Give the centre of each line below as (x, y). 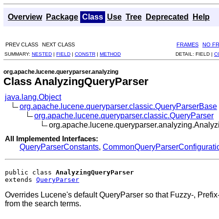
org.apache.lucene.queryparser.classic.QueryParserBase (118, 106)
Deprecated (167, 17)
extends (21, 179)
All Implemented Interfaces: (52, 138)
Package (62, 17)
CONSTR (85, 54)
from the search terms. (43, 203)
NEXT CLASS (58, 44)
